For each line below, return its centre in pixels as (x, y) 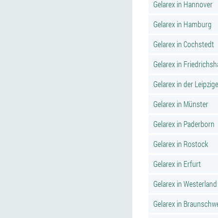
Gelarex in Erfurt (177, 164)
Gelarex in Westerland (185, 184)
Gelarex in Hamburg (182, 24)
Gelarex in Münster (181, 104)
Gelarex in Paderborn (184, 124)
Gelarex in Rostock (181, 144)
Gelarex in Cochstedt (184, 44)
